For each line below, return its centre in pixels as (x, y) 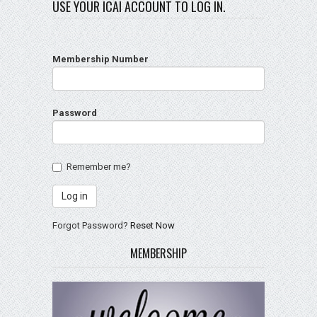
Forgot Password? (91, 226)
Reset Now (152, 226)
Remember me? (99, 167)
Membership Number (100, 59)
